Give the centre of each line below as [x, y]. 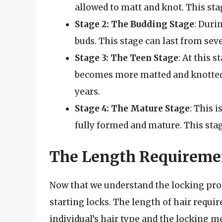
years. [87, 91]
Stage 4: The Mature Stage [132, 108]
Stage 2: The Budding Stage [135, 24]
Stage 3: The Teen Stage [127, 58]
